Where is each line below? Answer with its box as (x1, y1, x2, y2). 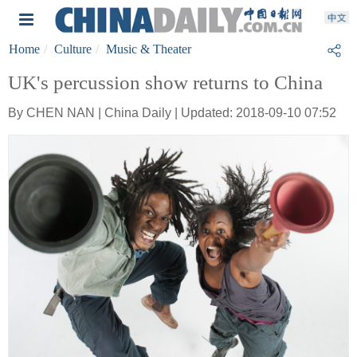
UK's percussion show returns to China (8, 72, 323, 93)
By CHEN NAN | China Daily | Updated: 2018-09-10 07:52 (8, 106, 336, 120)
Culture (54, 42, 92, 56)
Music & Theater (106, 42, 191, 56)
